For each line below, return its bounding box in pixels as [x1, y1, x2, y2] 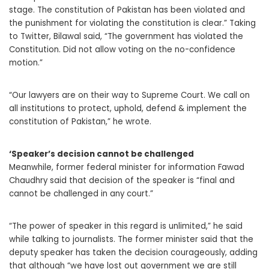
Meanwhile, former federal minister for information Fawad [9, 162, 244, 174]
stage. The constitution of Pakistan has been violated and [9, 4, 245, 16]
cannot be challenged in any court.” [9, 188, 153, 200]
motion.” [9, 57, 43, 69]
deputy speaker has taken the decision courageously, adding [9, 247, 258, 259]
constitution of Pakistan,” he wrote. [9, 116, 151, 128]
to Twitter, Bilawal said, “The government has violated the [9, 31, 243, 43]
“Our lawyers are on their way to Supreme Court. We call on [9, 89, 250, 101]
